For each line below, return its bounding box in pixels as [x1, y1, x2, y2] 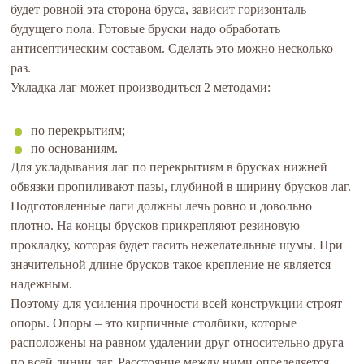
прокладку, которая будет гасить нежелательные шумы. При [11, 238, 344, 252]
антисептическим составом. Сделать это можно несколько [11, 41, 334, 55]
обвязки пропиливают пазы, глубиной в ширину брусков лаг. [11, 180, 352, 193]
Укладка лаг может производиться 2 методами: [11, 80, 271, 94]
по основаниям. [31, 141, 119, 155]
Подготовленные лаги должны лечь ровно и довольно [11, 199, 313, 213]
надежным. [11, 277, 73, 291]
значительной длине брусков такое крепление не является [11, 258, 331, 271]
